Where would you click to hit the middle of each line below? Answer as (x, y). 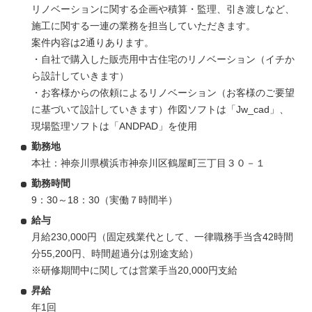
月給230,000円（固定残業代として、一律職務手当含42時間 (162, 236)
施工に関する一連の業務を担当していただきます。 (143, 25)
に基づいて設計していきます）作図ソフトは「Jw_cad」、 (160, 109)
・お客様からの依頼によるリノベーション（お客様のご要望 (163, 92)
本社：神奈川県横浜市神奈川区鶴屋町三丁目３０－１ (148, 163)
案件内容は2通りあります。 (93, 42)
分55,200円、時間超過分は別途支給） (115, 253)
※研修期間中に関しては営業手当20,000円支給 (134, 270)
